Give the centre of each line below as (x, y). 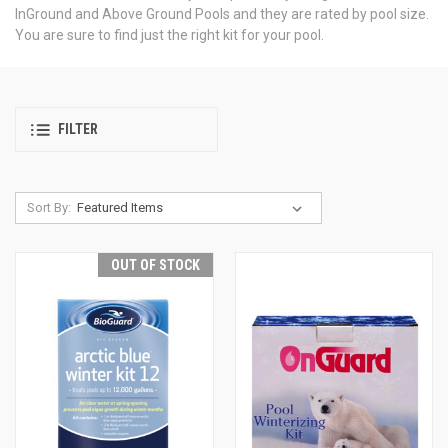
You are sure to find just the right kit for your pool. (169, 34)
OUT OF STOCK (155, 264)
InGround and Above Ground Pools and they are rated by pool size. (222, 13)
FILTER (78, 129)
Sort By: (48, 207)
